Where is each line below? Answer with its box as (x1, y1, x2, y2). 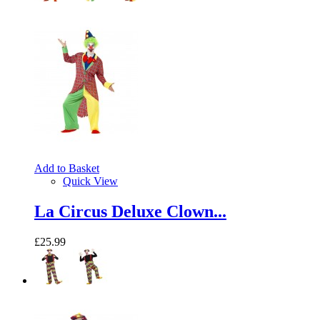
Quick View (63, 175, 118, 188)
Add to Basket (34, 162, 99, 175)
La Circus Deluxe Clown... (34, 202, 226, 221)
